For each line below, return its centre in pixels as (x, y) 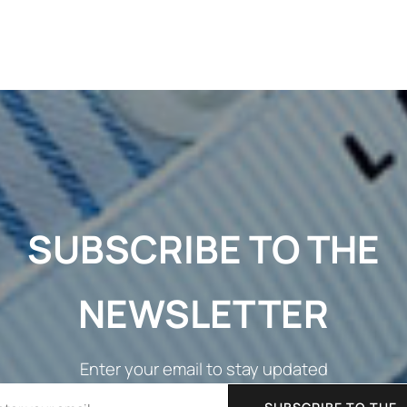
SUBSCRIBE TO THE (203, 249)
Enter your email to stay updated (203, 369)
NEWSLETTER (203, 313)
